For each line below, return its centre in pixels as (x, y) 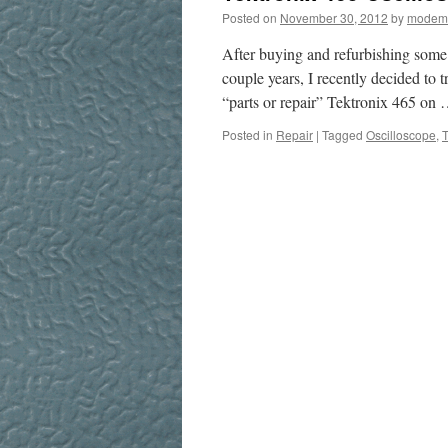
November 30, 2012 (334, 17)
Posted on (249, 17)
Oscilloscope (401, 134)
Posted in (247, 134)
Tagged (342, 134)
